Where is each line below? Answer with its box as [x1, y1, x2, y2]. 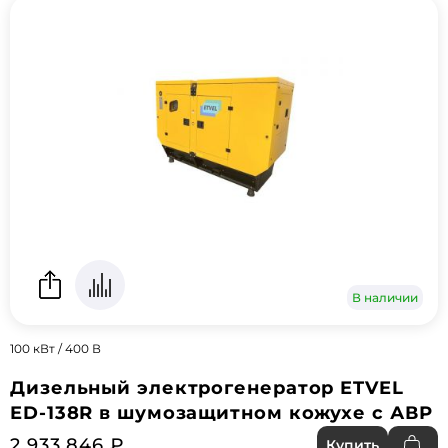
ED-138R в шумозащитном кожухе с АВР [10, 402, 433, 425]
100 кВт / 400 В [10, 341, 101, 357]
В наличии [352, 290, 418, 306]
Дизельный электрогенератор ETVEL [10, 377, 404, 400]
